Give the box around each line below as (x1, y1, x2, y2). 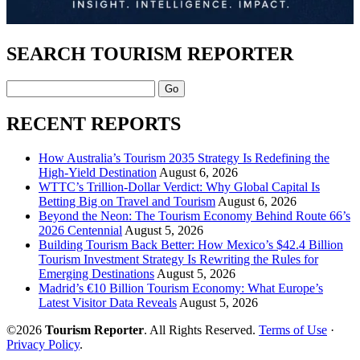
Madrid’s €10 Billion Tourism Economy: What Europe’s (39, 281, 323, 296)
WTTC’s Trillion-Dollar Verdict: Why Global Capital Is (39, 180, 320, 194)
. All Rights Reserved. (144, 323, 259, 337)
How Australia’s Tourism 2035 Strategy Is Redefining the (39, 151, 329, 166)
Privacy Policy (6, 337, 80, 352)
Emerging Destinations (39, 267, 154, 281)
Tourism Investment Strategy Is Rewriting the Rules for (39, 252, 318, 267)
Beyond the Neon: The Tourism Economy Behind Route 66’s (39, 209, 350, 223)
